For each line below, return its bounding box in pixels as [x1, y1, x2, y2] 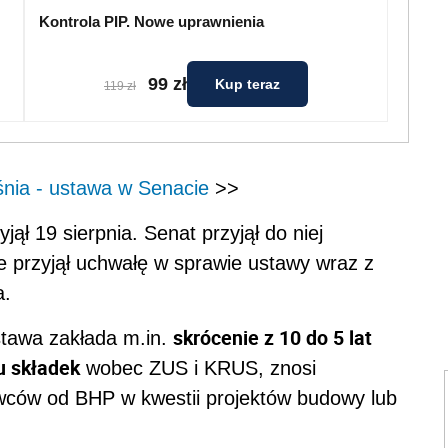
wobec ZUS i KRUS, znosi [80, 357, 316, 379]
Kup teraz [215, 76, 280, 92]
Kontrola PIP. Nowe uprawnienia [39, 13, 264, 30]
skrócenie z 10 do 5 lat [173, 324, 372, 351]
